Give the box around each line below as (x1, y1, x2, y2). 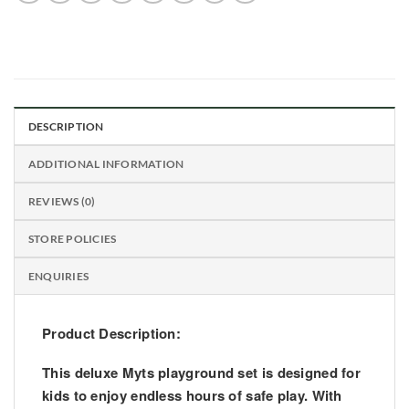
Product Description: (42, 322, 181, 343)
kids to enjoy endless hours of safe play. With (42, 384, 342, 405)
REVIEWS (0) (28, 194, 96, 208)
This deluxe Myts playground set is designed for (42, 362, 362, 383)
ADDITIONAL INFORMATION (28, 156, 184, 171)
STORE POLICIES (28, 231, 117, 246)
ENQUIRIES (28, 268, 89, 283)
